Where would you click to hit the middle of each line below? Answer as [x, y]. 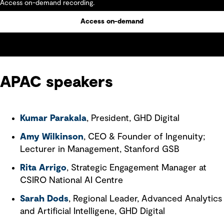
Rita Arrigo [43, 168]
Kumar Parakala [53, 118]
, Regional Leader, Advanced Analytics [145, 199]
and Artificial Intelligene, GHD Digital [92, 211]
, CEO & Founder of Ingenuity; [144, 137]
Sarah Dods [44, 199]
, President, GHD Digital [133, 118]
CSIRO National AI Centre [71, 180]
